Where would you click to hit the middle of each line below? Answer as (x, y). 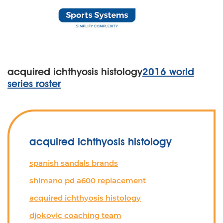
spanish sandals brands (74, 163)
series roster (34, 84)
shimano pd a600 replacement (88, 180)
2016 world (168, 72)
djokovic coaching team (75, 215)
